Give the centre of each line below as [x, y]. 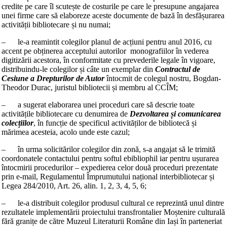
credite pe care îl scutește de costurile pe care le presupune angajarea [110, 6]
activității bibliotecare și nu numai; [56, 25]
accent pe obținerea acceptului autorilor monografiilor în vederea [105, 51]
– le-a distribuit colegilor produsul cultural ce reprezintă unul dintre [113, 203]
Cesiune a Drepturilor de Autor [53, 78]
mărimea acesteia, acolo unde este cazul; [66, 132]
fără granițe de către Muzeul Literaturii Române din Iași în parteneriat [112, 221]
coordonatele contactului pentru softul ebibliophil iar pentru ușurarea [110, 158]
